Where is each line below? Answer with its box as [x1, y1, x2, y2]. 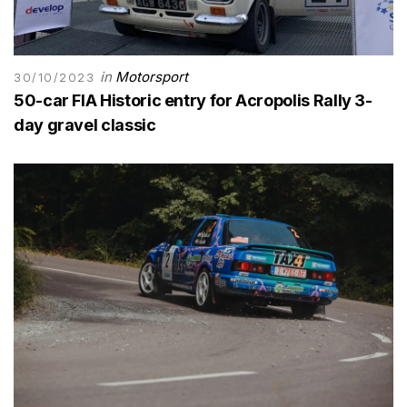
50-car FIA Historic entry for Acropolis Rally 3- [14, 90, 372, 110]
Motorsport [114, 67, 188, 85]
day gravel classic [14, 114, 156, 134]
